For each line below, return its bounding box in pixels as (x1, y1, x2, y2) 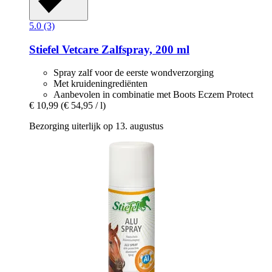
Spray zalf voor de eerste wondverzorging (53, 67, 214, 78)
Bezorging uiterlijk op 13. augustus (29, 121, 163, 132)
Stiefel (29, 42, 59, 56)
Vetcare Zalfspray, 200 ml (59, 42, 189, 56)
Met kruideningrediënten (53, 78, 148, 89)
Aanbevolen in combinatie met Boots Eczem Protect (53, 89, 253, 100)
